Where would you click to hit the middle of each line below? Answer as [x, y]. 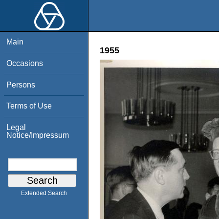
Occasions [25, 63]
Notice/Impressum [38, 135]
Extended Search [44, 193]
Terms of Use [29, 106]
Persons [21, 85]
